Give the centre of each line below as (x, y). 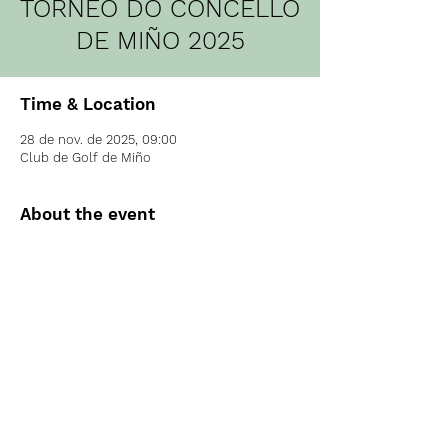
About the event (87, 214)
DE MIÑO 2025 (160, 40)
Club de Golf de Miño (85, 157)
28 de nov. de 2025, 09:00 (98, 139)
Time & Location (88, 104)
